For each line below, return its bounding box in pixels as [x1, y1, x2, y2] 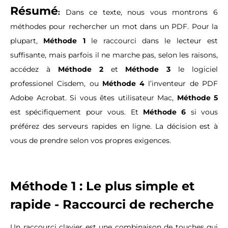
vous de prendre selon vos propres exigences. [10, 136, 171, 146]
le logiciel [170, 65, 218, 74]
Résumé [10, 4, 58, 18]
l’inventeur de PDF [145, 79, 218, 89]
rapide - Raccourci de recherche [10, 197, 214, 212]
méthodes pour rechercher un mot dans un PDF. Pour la [10, 22, 218, 32]
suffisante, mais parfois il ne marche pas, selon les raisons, [10, 50, 218, 60]
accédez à [10, 65, 58, 74]
